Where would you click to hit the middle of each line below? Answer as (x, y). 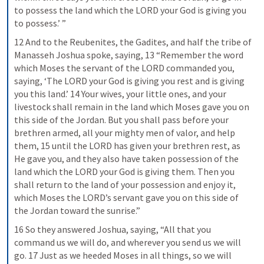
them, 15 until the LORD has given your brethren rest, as (127, 146)
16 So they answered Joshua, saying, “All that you (113, 229)
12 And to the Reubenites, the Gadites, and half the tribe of (133, 42)
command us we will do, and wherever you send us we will (128, 242)
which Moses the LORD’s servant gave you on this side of (126, 197)
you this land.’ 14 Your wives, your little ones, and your (120, 94)
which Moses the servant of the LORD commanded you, (124, 68)
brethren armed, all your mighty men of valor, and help (125, 133)
